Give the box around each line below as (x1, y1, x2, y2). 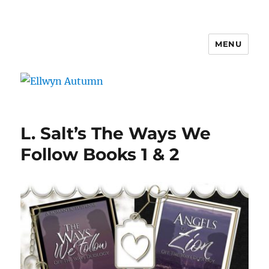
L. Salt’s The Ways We (20, 122, 211, 144)
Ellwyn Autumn (20, 44, 134, 61)
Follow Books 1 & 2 (20, 144, 180, 165)
